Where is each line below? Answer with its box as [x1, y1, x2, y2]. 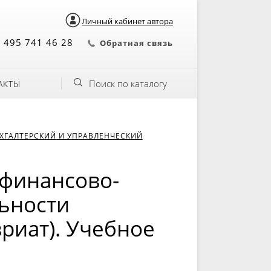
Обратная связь [100, 38, 173, 48]
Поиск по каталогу [89, 77, 167, 90]
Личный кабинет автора [82, 16, 173, 27]
